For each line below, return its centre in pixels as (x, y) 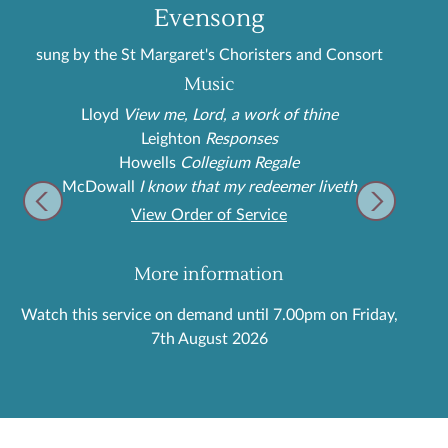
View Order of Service (209, 214)
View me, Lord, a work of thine (230, 114)
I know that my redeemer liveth (247, 186)
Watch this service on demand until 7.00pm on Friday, (209, 314)
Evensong (209, 19)
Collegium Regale (239, 162)
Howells (149, 162)
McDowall (100, 186)
